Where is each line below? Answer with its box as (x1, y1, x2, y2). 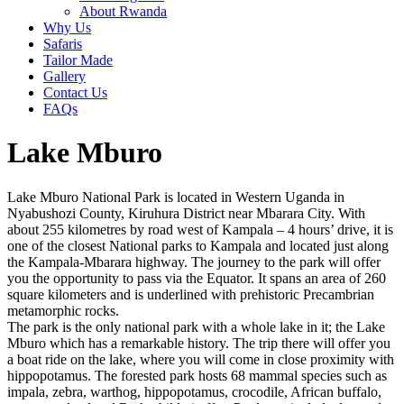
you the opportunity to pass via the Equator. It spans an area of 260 (7, 270, 386, 286)
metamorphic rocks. (7, 302, 119, 318)
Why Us (43, 20, 91, 35)
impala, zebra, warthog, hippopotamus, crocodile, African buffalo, (7, 383, 381, 399)
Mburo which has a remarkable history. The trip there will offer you (7, 335, 390, 351)
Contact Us (43, 85, 107, 100)
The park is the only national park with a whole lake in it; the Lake (7, 318, 385, 335)
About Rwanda (79, 4, 167, 19)
